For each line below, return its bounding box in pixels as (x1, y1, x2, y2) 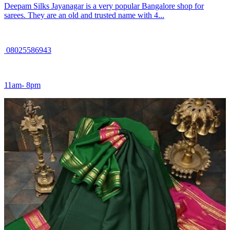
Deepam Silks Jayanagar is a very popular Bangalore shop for (4, 2, 204, 11)
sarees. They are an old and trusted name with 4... (4, 11, 164, 20)
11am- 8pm (4, 81, 41, 90)
